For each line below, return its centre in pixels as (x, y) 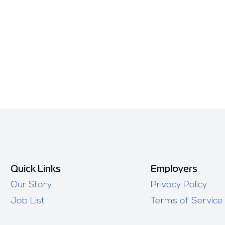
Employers (174, 169)
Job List (28, 201)
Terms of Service (187, 201)
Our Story (31, 185)
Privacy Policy (179, 185)
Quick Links (36, 169)
